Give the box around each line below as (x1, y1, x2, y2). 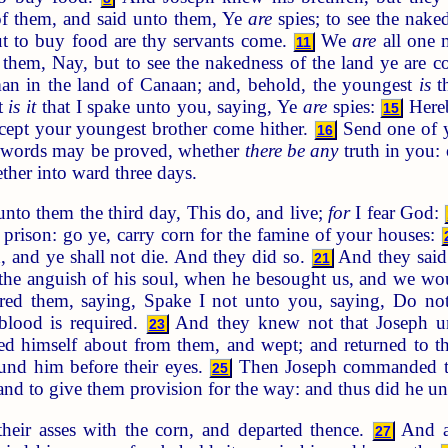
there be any (244, 139, 339, 161)
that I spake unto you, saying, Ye (36, 95, 303, 117)
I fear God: (350, 202, 445, 224)
